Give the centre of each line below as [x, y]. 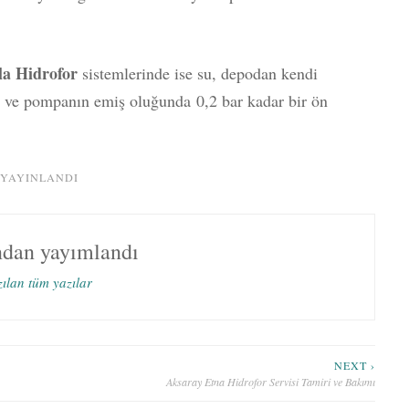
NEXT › [355, 365]
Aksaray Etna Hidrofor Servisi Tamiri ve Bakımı [271, 381]
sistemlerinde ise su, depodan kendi [197, 73]
